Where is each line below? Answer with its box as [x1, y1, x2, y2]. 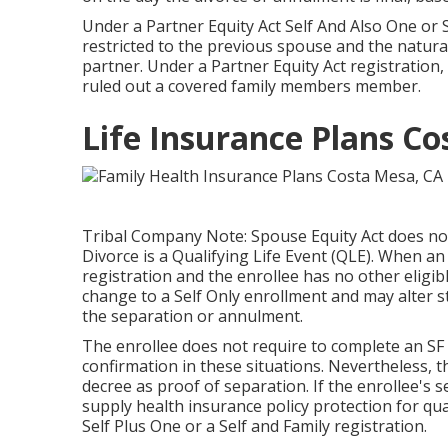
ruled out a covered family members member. [82, 75, 421, 97]
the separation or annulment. [82, 304, 303, 327]
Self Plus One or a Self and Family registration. [82, 414, 427, 437]
